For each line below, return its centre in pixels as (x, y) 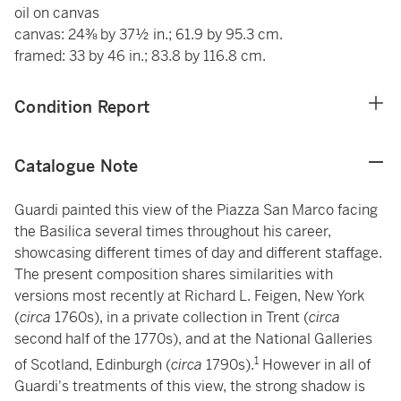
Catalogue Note (77, 166)
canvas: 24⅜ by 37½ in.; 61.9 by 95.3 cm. (149, 34)
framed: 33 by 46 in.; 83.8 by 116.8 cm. (140, 56)
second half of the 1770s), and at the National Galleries (193, 339)
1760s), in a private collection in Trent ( (180, 317)
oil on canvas (57, 13)
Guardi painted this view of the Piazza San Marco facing (196, 210)
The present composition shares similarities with (174, 274)
